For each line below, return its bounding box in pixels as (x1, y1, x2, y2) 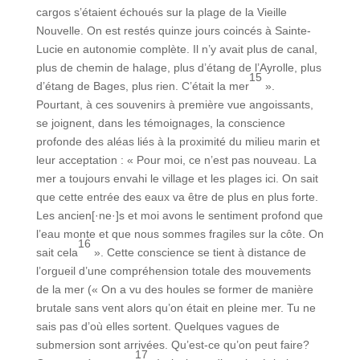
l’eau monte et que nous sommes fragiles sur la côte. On (35, 227, 324, 241)
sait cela (35, 246, 78, 260)
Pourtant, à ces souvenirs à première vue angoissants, (35, 98, 313, 112)
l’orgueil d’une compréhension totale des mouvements (35, 264, 311, 278)
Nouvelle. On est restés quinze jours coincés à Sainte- (35, 24, 311, 38)
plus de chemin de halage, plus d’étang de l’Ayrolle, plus (35, 61, 321, 75)
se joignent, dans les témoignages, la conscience (35, 117, 285, 130)
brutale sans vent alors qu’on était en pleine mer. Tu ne (35, 301, 316, 315)
